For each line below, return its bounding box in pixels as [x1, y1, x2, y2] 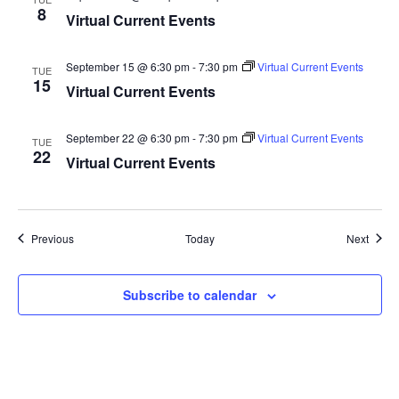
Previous [30, 230, 74, 246]
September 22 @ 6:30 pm [65, 129, 190, 145]
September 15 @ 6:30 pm [65, 58, 190, 74]
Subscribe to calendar [123, 285, 256, 304]
